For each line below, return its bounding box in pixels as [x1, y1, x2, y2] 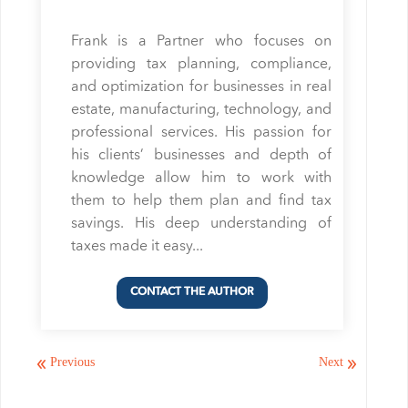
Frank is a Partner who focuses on [70, 35, 332, 49]
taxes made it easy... [70, 240, 203, 254]
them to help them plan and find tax [70, 194, 332, 209]
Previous [49, 354, 95, 367]
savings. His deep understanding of [70, 217, 332, 231]
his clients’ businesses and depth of [70, 148, 332, 163]
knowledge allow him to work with [70, 171, 332, 186]
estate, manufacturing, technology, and [70, 103, 332, 117]
